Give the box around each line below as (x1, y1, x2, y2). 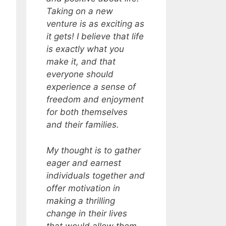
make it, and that (46, 56, 116, 67)
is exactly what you (46, 44, 125, 54)
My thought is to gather (46, 145, 141, 155)
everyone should (46, 69, 114, 80)
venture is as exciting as (46, 19, 145, 29)
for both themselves (46, 107, 128, 118)
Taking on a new (46, 6, 114, 17)
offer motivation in (46, 183, 121, 193)
